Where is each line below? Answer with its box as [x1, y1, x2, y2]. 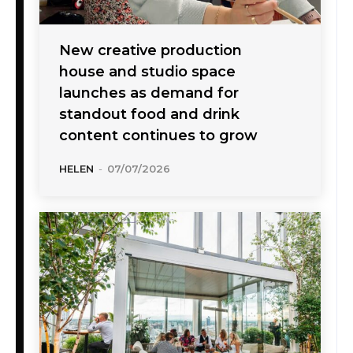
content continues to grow [59, 126, 258, 144]
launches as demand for [59, 84, 239, 102]
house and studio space [59, 62, 236, 80]
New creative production [59, 41, 242, 59]
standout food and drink [59, 105, 240, 123]
